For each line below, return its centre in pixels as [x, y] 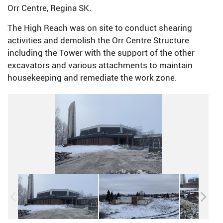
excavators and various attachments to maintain [100, 65]
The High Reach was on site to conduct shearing [100, 28]
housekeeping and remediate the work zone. [92, 77]
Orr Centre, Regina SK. [50, 8]
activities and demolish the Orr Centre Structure [98, 40]
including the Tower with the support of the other [101, 53]
